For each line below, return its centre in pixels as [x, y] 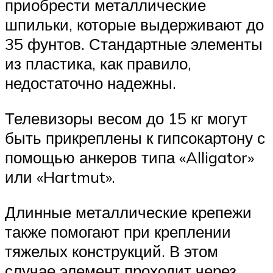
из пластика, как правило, [98, 64]
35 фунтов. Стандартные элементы [134, 44]
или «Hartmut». [60, 177]
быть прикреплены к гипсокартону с [135, 138]
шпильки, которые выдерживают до [134, 25]
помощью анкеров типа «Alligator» [129, 158]
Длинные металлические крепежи [128, 212]
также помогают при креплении [118, 231]
